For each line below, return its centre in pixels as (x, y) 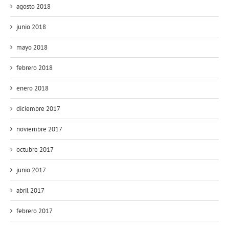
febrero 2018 (35, 67)
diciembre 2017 (38, 108)
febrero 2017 (35, 211)
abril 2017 (30, 190)
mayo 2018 (32, 47)
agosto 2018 (33, 6)
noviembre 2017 (39, 129)
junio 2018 (31, 27)
